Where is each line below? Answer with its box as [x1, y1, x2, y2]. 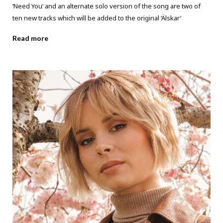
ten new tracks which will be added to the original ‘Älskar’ [12, 13, 183, 22]
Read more [12, 33, 48, 42]
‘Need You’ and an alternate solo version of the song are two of [12, 1, 201, 10]
